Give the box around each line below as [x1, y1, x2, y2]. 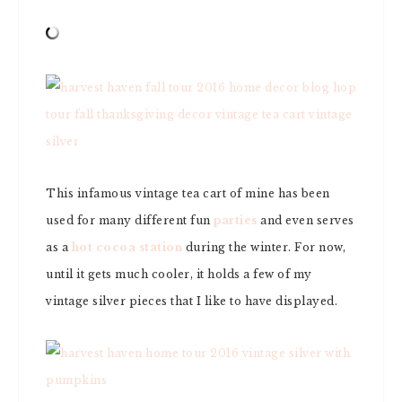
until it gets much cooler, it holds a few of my [46, 267, 312, 281]
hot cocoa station [71, 240, 182, 254]
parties [214, 214, 258, 227]
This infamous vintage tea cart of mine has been [46, 187, 330, 200]
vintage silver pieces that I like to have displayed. [46, 294, 337, 308]
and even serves [257, 214, 354, 227]
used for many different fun [46, 214, 214, 227]
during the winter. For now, [185, 240, 345, 254]
